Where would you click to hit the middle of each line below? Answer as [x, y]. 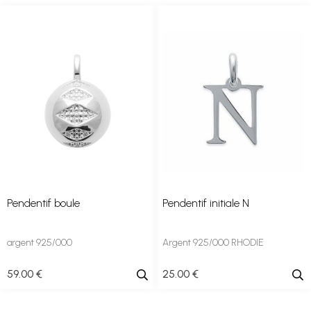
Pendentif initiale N [206, 203]
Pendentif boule [43, 203]
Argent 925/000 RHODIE [213, 243]
